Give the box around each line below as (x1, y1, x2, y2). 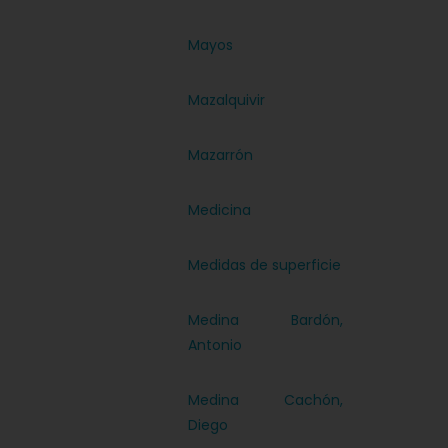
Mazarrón (188, 145, 254, 165)
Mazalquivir (188, 90, 266, 110)
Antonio (188, 335, 243, 355)
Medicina (188, 200, 252, 220)
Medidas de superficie (188, 255, 342, 275)
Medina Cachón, (188, 390, 344, 410)
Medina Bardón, (188, 310, 344, 330)
